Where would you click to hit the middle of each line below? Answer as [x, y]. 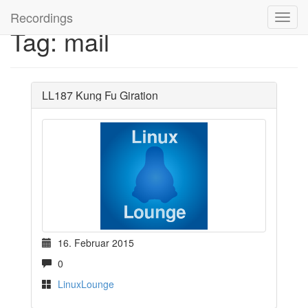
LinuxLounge [86, 284]
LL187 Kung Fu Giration [100, 95]
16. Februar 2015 [95, 243]
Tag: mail [60, 41]
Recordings [42, 17]
